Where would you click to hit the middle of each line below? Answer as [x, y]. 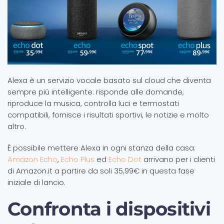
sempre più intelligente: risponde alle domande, [96, 92]
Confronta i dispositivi [109, 209]
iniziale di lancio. [36, 182]
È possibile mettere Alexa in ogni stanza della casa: [101, 148]
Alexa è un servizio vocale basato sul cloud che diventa [109, 80]
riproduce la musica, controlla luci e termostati [93, 103]
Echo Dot [125, 159]
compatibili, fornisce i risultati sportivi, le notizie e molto [108, 115]
